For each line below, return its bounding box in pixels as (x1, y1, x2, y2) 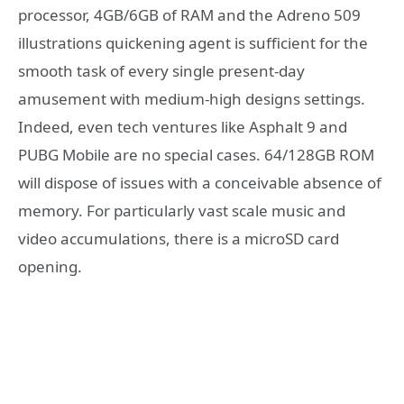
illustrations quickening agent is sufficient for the (18, 32, 368, 53)
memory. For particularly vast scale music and (18, 200, 345, 221)
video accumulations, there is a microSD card (18, 228, 339, 249)
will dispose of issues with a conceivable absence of (18, 172, 381, 193)
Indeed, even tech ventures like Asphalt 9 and (18, 116, 347, 137)
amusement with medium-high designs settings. (18, 88, 365, 109)
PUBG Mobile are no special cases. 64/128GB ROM (18, 144, 374, 165)
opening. (18, 256, 82, 277)
